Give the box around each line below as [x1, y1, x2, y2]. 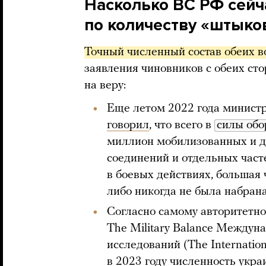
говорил [107, 119, 149, 132]
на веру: [84, 80, 126, 92]
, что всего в [149, 119, 214, 132]
